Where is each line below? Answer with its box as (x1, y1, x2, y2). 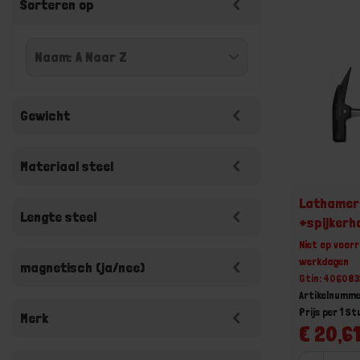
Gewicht (20, 107, 70, 124)
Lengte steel (20, 208, 96, 225)
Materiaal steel (20, 157, 113, 174)
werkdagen (299, 254, 350, 268)
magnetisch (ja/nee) (20, 259, 145, 276)
